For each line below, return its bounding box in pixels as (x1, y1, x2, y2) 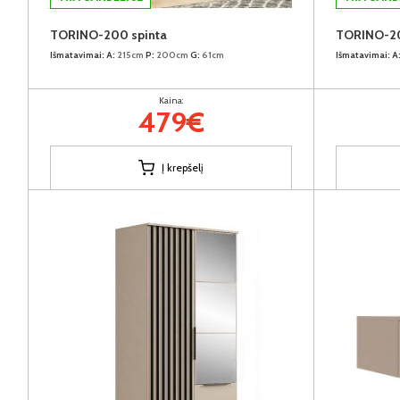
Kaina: (159, 94, 183, 106)
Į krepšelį (162, 160, 204, 174)
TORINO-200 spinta (50, 26, 167, 43)
